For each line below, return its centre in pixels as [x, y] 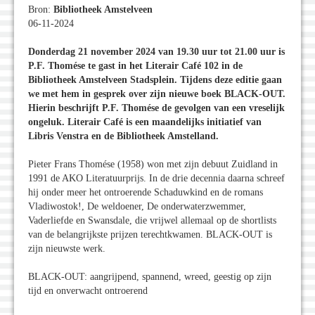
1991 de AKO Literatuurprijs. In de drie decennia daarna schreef [156, 179]
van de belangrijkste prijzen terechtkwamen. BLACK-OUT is [150, 235]
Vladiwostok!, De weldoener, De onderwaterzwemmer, [137, 207]
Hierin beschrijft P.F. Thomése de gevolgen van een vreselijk [156, 108]
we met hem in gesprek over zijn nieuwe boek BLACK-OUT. [157, 94]
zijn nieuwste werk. [67, 249]
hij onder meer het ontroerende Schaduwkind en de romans [146, 193]
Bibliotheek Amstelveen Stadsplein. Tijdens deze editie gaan [155, 80]
